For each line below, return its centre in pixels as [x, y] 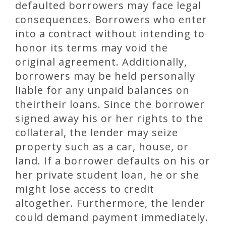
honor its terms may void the [92, 48]
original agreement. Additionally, [101, 62]
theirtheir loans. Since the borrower [110, 104]
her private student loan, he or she [107, 175]
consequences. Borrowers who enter [111, 20]
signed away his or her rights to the [109, 119]
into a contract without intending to [110, 34]
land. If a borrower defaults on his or [113, 161]
